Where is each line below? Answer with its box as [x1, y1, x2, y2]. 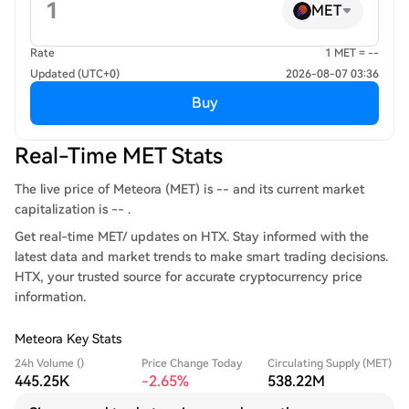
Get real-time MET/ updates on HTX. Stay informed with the [15, 229, 369, 244]
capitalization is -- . [15, 202, 131, 216]
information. [15, 289, 86, 304]
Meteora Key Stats [15, 331, 121, 346]
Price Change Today [141, 357, 242, 370]
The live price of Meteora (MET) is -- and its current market [15, 182, 364, 196]
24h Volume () [15, 357, 84, 370]
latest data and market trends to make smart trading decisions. [15, 249, 388, 264]
